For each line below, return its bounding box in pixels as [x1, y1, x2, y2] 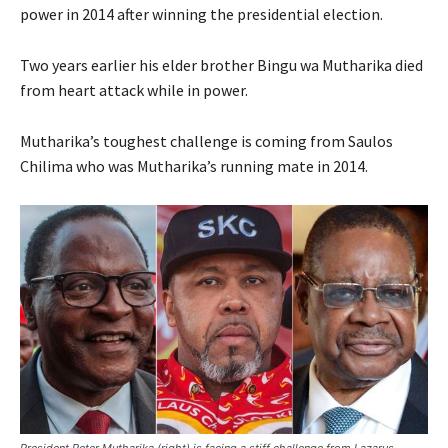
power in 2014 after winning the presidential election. [20, 3, 383, 24]
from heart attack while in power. [20, 79, 248, 100]
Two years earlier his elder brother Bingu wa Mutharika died [20, 54, 423, 75]
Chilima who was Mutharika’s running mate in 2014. [20, 155, 368, 176]
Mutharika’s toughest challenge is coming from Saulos [20, 130, 393, 151]
